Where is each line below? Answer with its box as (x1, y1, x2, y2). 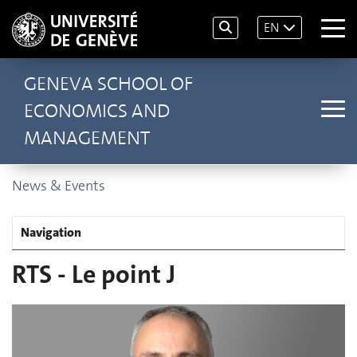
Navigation (21, 224, 81, 241)
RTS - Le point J (12, 258, 175, 291)
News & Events (12, 176, 105, 195)
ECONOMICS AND (24, 98, 170, 124)
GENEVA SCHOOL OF (24, 71, 193, 96)
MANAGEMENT (24, 125, 150, 151)
